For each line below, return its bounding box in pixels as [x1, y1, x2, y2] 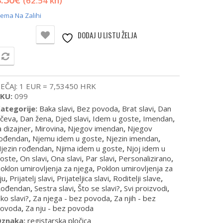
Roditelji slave [113, 173, 161, 184]
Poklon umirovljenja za [97, 163, 173, 174]
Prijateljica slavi [57, 173, 109, 184]
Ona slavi [51, 153, 82, 164]
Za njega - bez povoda [33, 193, 110, 204]
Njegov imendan [68, 123, 123, 134]
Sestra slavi [34, 183, 74, 194]
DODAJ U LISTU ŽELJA [78, 29, 137, 41]
